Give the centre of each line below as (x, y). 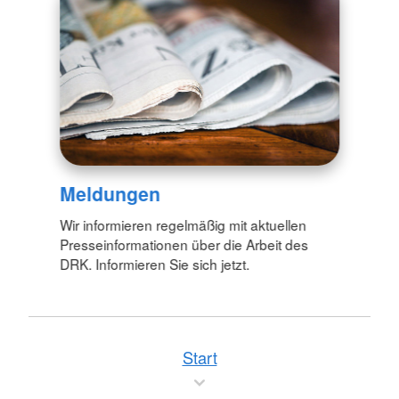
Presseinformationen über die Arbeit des (184, 244)
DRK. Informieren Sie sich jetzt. (155, 263)
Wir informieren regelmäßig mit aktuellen (183, 224)
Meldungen (110, 193)
